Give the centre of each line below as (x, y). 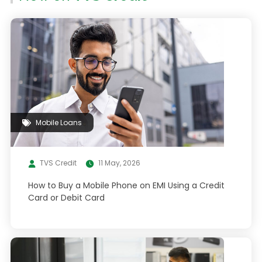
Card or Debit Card (66, 198)
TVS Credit (58, 163)
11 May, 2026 (119, 163)
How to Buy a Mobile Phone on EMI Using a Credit (126, 185)
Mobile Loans (58, 123)
